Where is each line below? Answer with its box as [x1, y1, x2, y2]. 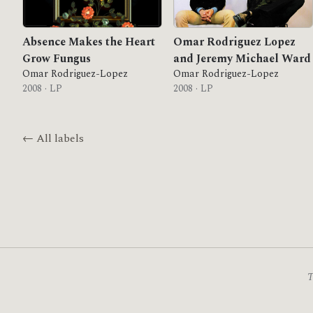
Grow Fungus [22, 50, 91, 67]
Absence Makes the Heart [22, 34, 155, 50]
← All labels [22, 130, 84, 147]
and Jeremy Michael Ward [173, 50, 311, 67]
